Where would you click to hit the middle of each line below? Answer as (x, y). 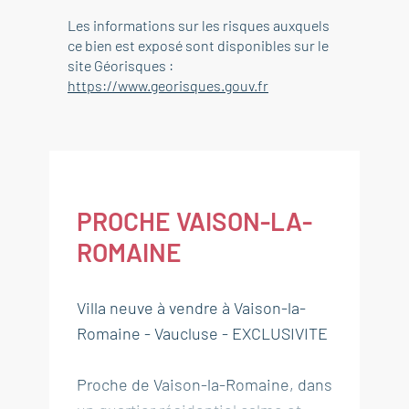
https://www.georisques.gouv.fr (168, 85)
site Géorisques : (121, 65)
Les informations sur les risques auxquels (199, 25)
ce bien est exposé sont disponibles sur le (198, 45)
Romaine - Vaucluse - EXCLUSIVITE (202, 333)
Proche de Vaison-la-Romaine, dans (204, 384)
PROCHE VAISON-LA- (194, 221)
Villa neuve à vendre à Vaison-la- (191, 308)
